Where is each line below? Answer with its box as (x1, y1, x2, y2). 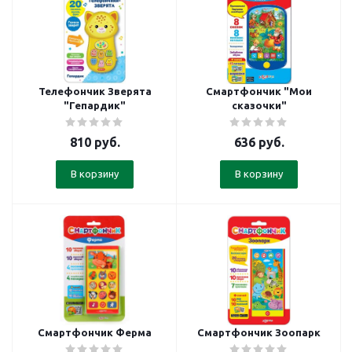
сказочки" (231, 100, 287, 111)
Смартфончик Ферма (38, 327, 152, 338)
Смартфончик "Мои (206, 86, 312, 97)
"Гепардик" (64, 100, 126, 111)
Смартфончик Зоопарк (197, 327, 321, 338)
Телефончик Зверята (38, 86, 152, 97)
